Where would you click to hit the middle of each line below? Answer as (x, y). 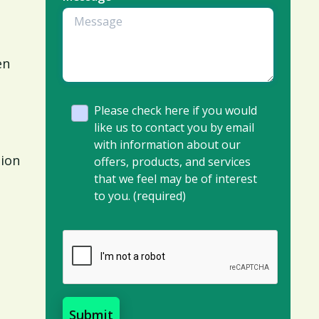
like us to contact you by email (174, 127)
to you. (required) (140, 196)
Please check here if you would (176, 110)
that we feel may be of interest (176, 179)
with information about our (167, 145)
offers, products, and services (172, 162)
